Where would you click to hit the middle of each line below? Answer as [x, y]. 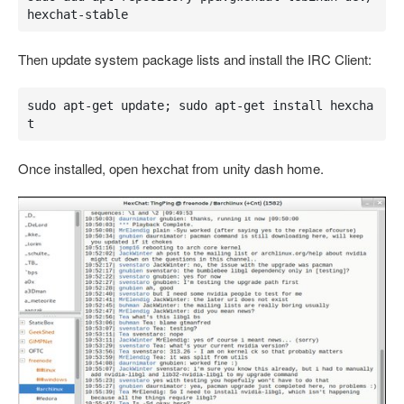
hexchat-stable [77, 14]
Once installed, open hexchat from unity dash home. [171, 168]
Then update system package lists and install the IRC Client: [195, 59]
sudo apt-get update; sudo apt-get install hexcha [200, 105]
